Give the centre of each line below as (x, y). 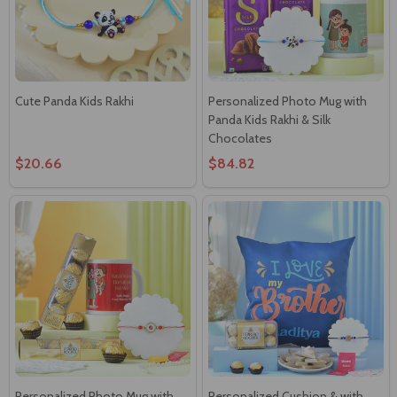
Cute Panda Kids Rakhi (74, 101)
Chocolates (240, 138)
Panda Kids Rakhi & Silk (269, 119)
